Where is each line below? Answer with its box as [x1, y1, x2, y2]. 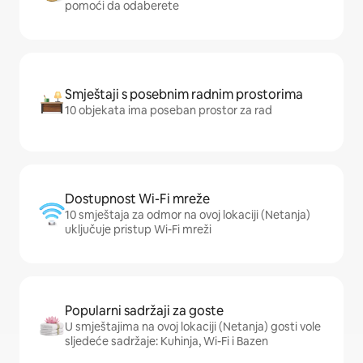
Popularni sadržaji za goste [65, 302, 224, 320]
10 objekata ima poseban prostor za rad [65, 103, 272, 118]
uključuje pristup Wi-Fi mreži [65, 222, 211, 237]
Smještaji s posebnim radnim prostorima [65, 86, 303, 104]
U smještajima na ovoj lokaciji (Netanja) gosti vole [65, 319, 321, 335]
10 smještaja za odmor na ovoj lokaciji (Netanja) [65, 207, 310, 223]
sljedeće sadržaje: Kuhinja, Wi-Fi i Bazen [65, 334, 268, 349]
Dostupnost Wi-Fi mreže [65, 190, 210, 208]
